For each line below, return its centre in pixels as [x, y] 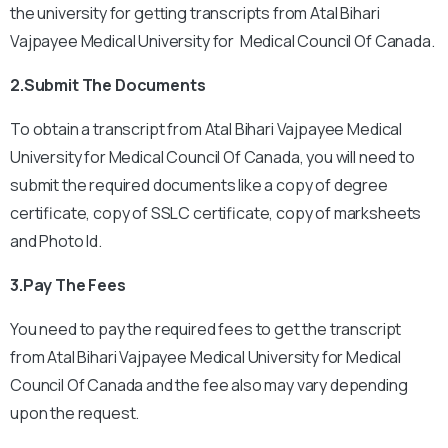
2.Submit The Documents [108, 85]
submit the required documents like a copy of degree [199, 185]
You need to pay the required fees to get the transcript [206, 329]
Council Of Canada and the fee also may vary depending [209, 385]
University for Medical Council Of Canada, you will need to [212, 157]
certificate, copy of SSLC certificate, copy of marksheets [216, 213]
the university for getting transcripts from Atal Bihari [195, 13]
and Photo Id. [56, 241]
